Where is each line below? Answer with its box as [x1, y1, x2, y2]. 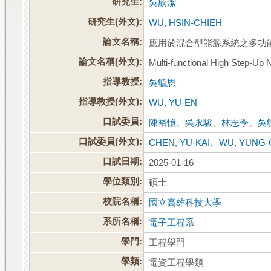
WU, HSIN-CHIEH [149, 18, 223, 28]
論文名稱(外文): [79, 57, 143, 67]
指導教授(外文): [79, 97, 143, 107]
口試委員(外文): [79, 137, 143, 147]
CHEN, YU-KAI [149, 138, 211, 148]
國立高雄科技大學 [149, 198, 222, 208]
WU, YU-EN [149, 98, 198, 108]
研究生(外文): [88, 17, 143, 27]
